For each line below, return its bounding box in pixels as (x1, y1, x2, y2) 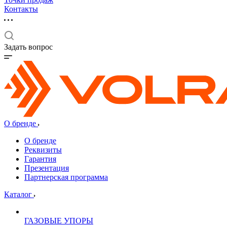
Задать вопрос (4, 43, 53, 51)
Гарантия (24, 155, 56, 163)
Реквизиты (24, 145, 62, 154)
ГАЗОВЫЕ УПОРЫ (24, 216, 93, 225)
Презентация (24, 164, 69, 172)
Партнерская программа (24, 173, 108, 181)
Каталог (4, 190, 34, 199)
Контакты (4, 5, 38, 13)
